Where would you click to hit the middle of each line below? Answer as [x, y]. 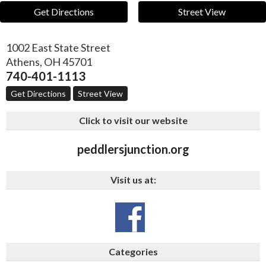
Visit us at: [133, 180]
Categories [133, 252]
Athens [23, 62]
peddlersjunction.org [133, 149]
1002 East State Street [58, 48]
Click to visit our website [133, 121]
